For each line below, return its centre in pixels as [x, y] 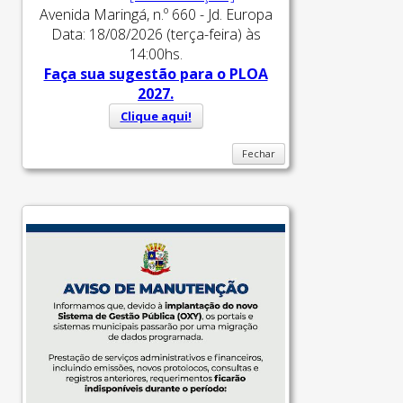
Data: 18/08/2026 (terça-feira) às [156, 34]
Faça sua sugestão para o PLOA [156, 73]
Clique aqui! [156, 116]
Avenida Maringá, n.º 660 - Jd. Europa [156, 14]
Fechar [259, 153]
